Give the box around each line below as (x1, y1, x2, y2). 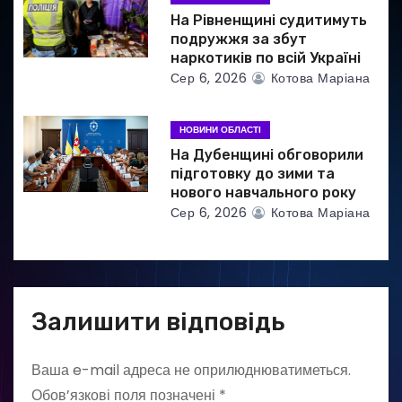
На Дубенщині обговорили (170, 145, 363, 163)
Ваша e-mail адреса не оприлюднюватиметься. (31, 359, 351, 380)
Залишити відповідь (31, 306, 284, 336)
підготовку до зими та (170, 164, 335, 182)
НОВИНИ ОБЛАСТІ (179, 122, 261, 136)
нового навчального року (170, 183, 356, 201)
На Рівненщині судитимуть (170, 11, 367, 29)
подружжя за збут (170, 30, 307, 48)
